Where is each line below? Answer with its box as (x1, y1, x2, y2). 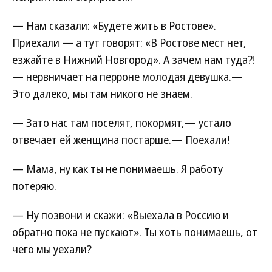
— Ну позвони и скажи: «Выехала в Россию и (12, 208, 229, 222)
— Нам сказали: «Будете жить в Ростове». (12, 18, 216, 33)
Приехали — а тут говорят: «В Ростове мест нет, (12, 35, 246, 50)
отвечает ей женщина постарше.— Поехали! (12, 132, 229, 147)
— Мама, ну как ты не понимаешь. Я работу (12, 161, 223, 176)
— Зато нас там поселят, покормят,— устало (12, 115, 231, 130)
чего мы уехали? (12, 242, 92, 256)
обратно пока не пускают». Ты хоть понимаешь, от (12, 225, 257, 239)
